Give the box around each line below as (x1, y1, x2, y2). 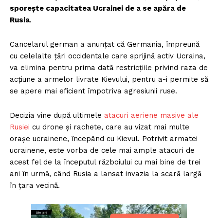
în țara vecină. (10, 181, 67, 190)
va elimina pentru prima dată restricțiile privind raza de (10, 63, 208, 73)
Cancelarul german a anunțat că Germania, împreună (10, 40, 200, 49)
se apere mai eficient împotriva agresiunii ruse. (10, 87, 180, 96)
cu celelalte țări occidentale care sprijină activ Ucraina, (10, 52, 205, 61)
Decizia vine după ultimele (10, 111, 104, 120)
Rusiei (10, 123, 30, 132)
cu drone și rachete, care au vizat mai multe (30, 123, 189, 132)
